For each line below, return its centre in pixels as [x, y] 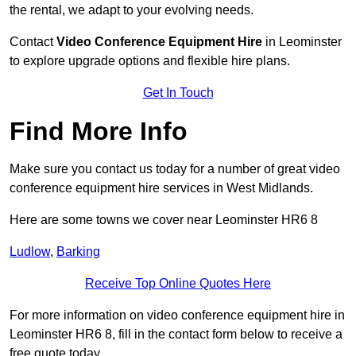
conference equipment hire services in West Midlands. [161, 188]
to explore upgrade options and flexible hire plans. [150, 61]
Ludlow [30, 252]
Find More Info [99, 132]
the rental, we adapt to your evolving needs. [132, 10]
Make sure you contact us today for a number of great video [175, 169]
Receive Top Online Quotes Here [178, 284]
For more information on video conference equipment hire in [177, 315]
